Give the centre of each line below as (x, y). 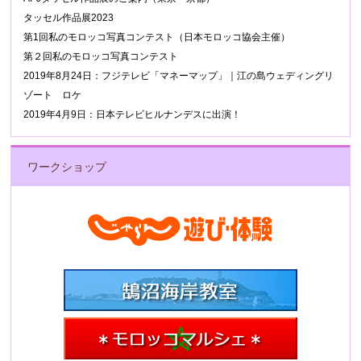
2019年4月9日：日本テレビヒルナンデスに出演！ (133, 114)
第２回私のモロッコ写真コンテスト (101, 56)
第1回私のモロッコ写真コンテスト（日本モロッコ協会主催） (157, 37)
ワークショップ (67, 166)
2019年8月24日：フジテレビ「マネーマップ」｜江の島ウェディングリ (179, 76)
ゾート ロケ (53, 95)
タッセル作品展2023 (69, 18)
